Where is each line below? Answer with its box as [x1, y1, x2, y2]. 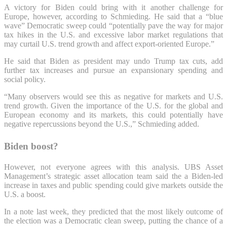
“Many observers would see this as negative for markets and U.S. [4, 92, 223, 101]
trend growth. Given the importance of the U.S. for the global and [4, 101, 223, 110]
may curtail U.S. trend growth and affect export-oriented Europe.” [4, 40, 214, 49]
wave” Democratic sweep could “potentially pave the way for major [4, 21, 223, 30]
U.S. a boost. [4, 190, 46, 199]
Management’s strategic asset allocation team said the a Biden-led [4, 172, 223, 181]
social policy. [4, 75, 46, 84]
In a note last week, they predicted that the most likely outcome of [4, 207, 223, 216]
